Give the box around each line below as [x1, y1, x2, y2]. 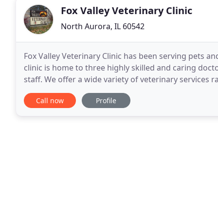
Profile [96, 96, 116, 105]
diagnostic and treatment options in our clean [24, 86, 193, 96]
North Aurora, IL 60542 [61, 21, 145, 32]
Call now [36, 96, 64, 105]
